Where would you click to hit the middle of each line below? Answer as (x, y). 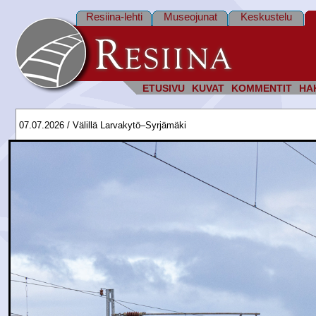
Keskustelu (266, 17)
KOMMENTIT (262, 89)
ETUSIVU (164, 89)
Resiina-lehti (114, 17)
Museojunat (190, 17)
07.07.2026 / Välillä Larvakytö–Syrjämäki (103, 125)
